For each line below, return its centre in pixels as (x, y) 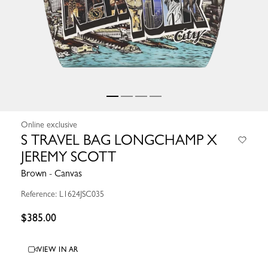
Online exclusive (49, 125)
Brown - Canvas (51, 173)
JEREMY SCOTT (68, 157)
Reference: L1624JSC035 (63, 194)
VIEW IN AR (58, 250)
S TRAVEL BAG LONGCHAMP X (119, 140)
